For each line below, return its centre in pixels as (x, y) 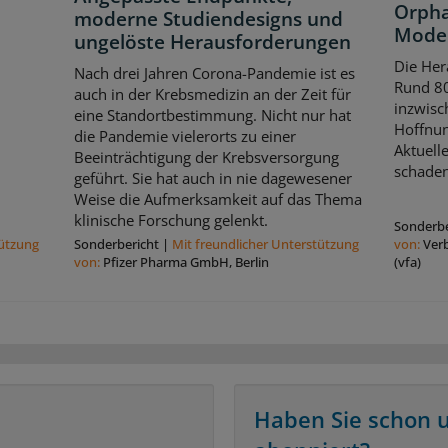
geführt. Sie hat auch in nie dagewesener (212, 178)
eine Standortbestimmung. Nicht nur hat (212, 115)
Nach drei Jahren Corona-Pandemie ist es (214, 73)
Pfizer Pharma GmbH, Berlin (185, 262)
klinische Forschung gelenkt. (170, 220)
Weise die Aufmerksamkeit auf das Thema (217, 199)
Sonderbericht (116, 244)
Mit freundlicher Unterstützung (265, 244)
